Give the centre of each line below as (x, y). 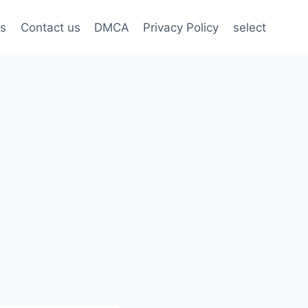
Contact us (50, 27)
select (249, 27)
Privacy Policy (181, 27)
